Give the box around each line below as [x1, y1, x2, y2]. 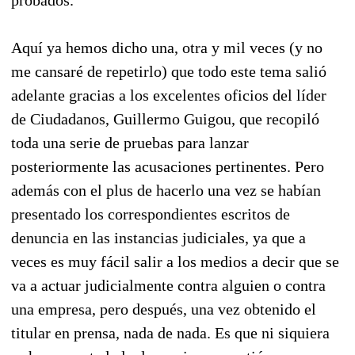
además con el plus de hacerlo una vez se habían [11, 181, 321, 199]
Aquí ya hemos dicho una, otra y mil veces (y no [11, 38, 323, 56]
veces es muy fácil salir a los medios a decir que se [11, 252, 339, 270]
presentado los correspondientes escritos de [11, 204, 290, 223]
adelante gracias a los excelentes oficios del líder [11, 86, 326, 104]
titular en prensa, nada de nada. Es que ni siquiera [11, 323, 330, 342]
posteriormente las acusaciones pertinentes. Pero [11, 157, 324, 175]
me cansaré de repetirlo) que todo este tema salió [11, 62, 326, 80]
